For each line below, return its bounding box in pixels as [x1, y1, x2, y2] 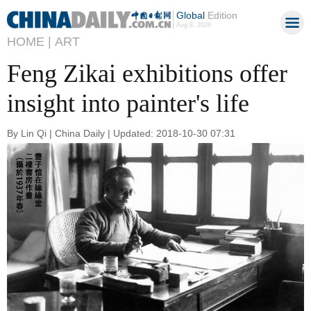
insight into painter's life [7, 90, 249, 117]
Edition [204, 10, 237, 21]
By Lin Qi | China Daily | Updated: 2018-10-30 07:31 [7, 127, 235, 139]
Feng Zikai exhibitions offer [7, 60, 287, 87]
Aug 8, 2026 [176, 22, 211, 28]
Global [176, 10, 205, 21]
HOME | [7, 35, 51, 49]
